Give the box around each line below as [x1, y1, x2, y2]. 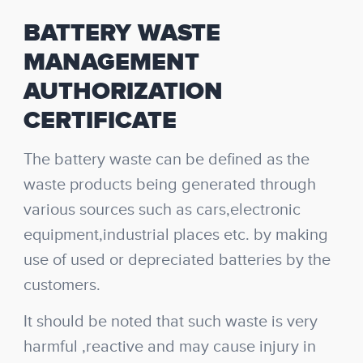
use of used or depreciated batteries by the [23, 250, 331, 270]
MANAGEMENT [23, 47, 199, 78]
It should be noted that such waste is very [23, 312, 318, 331]
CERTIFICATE [23, 105, 177, 136]
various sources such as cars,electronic [23, 200, 301, 220]
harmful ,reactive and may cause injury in [23, 337, 316, 357]
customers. [23, 275, 100, 295]
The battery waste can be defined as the [23, 150, 310, 169]
